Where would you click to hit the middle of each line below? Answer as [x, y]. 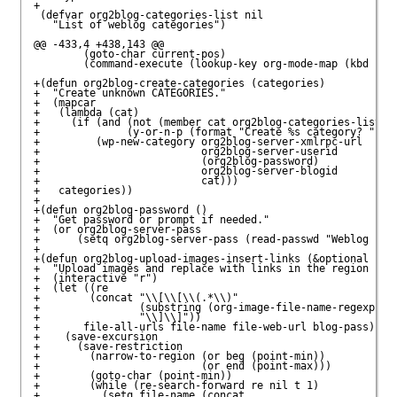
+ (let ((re [74, 288]
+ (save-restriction [108, 347]
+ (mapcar [64, 103]
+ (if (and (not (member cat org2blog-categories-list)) [213, 123]
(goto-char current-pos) [129, 54]
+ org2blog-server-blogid [185, 171]
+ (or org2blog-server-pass [117, 230]
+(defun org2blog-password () [120, 210]
